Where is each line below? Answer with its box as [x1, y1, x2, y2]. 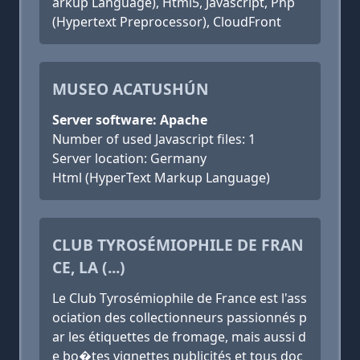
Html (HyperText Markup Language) [52, 169, 270, 186]
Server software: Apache [52, 111, 207, 129]
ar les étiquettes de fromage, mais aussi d [52, 328, 306, 346]
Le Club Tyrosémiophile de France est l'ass [52, 289, 307, 307]
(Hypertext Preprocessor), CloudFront [52, 13, 281, 31]
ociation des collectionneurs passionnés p [52, 309, 307, 326]
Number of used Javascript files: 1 [52, 130, 256, 148]
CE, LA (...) [52, 256, 125, 278]
